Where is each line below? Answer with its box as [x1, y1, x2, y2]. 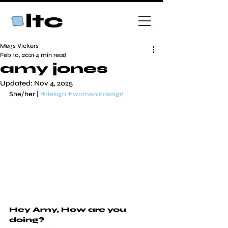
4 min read [36, 51, 67, 59]
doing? [9, 215, 44, 224]
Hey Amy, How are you [9, 205, 128, 214]
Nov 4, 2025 [34, 79, 73, 88]
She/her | [9, 90, 40, 98]
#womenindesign [68, 90, 124, 98]
